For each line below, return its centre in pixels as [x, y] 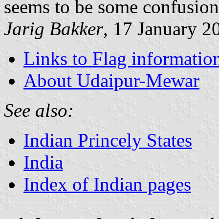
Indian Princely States [108, 140]
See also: [39, 110]
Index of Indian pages [107, 184]
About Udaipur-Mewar [111, 80]
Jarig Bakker [54, 28]
